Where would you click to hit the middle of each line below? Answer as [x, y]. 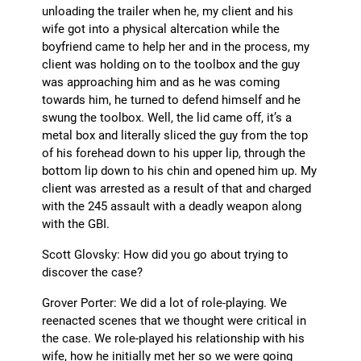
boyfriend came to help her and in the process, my [176, 46]
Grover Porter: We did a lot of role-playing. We [165, 303]
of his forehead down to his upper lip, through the [174, 153]
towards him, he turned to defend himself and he [172, 100]
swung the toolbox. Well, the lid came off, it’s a [167, 117]
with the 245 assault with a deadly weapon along [172, 206]
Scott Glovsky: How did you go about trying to [166, 254]
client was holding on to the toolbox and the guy [171, 64]
